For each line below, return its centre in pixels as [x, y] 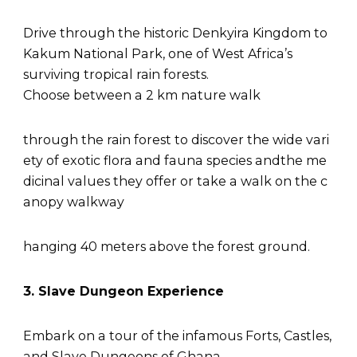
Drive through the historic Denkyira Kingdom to [175, 33]
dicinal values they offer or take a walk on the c [175, 181]
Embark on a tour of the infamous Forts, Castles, [177, 335]
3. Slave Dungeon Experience [124, 291]
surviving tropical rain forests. [116, 74]
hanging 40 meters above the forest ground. [168, 246]
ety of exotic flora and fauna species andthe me [175, 160]
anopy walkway [75, 202]
